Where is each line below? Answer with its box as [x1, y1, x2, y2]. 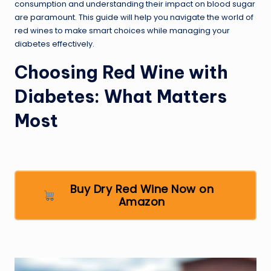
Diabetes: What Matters [15, 85, 227, 108]
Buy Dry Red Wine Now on [70, 181, 214, 197]
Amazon [118, 194, 165, 210]
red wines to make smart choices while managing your [15, 25, 230, 36]
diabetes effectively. [15, 39, 94, 50]
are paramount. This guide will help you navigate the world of [15, 12, 253, 23]
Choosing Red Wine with [15, 61, 228, 84]
